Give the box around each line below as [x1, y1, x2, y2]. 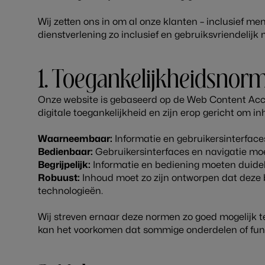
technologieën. [38, 186, 103, 196]
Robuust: [38, 173, 80, 183]
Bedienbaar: [38, 147, 93, 157]
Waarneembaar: [38, 134, 112, 144]
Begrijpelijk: [38, 160, 91, 170]
